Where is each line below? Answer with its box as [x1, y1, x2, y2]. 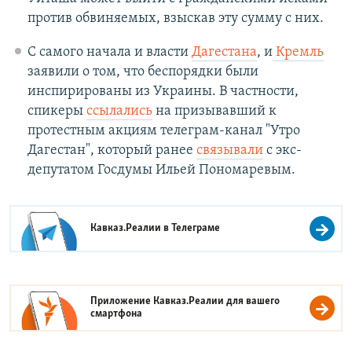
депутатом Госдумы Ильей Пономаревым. [27, 163, 295, 178]
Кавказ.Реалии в [90, 222, 172, 235]
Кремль [272, 45, 324, 60]
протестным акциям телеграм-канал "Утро [27, 123, 300, 139]
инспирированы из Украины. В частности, [27, 84, 299, 100]
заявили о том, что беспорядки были [27, 64, 258, 80]
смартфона [90, 308, 143, 321]
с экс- [262, 143, 302, 159]
